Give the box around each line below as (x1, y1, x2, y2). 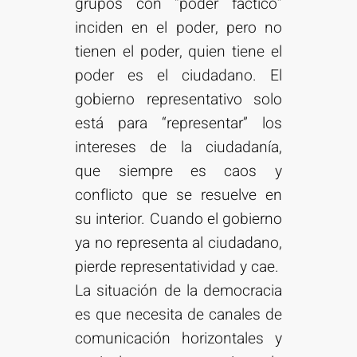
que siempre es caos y (75, 160, 282, 183)
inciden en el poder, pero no (75, 17, 282, 40)
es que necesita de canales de (75, 304, 282, 327)
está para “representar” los (75, 112, 282, 135)
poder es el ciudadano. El (75, 65, 282, 88)
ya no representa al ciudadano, (75, 232, 282, 255)
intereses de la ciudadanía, (75, 136, 282, 159)
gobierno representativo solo (75, 88, 282, 112)
